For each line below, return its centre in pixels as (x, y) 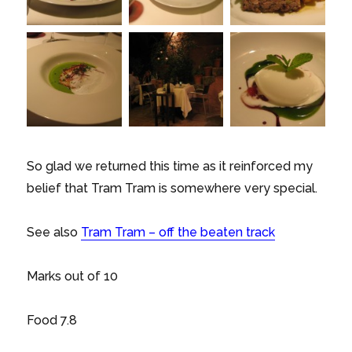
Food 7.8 (52, 321)
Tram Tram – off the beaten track (178, 233)
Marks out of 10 (73, 277)
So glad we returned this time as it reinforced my (170, 167)
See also (54, 233)
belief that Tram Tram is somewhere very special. (172, 189)
